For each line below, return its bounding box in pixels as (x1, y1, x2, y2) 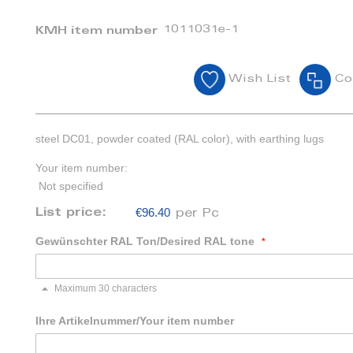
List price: (35, 207, 112, 220)
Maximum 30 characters (54, 283, 158, 295)
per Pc (176, 208, 220, 221)
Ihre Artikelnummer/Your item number (35, 314, 235, 328)
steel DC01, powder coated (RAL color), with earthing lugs (35, 132, 325, 145)
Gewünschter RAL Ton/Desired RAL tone (35, 235, 255, 248)
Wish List (228, 74, 291, 85)
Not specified (39, 180, 104, 193)
